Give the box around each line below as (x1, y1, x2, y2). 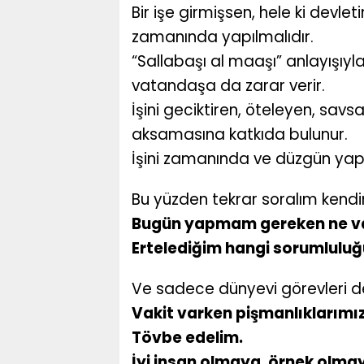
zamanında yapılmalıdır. (132, 26, 314, 49)
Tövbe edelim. (132, 327, 243, 349)
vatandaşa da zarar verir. (132, 75, 325, 97)
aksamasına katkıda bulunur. (132, 123, 348, 146)
